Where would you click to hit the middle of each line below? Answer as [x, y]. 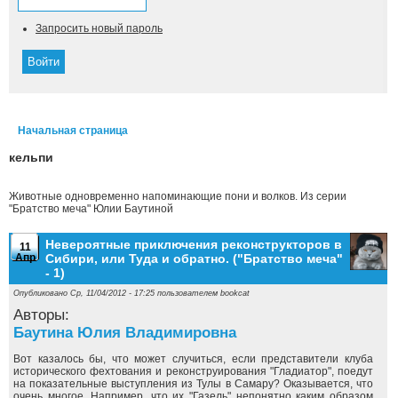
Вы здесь [51, 146]
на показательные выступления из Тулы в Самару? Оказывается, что [193, 384]
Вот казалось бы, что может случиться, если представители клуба [193, 359]
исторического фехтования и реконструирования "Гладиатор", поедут [193, 371]
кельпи [31, 157]
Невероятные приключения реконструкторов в [194, 244]
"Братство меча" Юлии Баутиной [91, 209]
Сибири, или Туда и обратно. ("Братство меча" [194, 259]
